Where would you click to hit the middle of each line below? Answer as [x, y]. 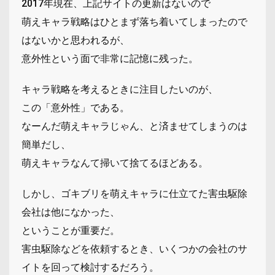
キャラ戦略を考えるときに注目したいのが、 [120, 89]
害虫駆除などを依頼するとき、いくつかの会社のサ [134, 249]
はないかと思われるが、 [76, 40]
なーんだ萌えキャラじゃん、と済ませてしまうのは [134, 126]
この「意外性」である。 [76, 107]
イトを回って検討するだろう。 [90, 267]
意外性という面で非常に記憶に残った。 [110, 58]
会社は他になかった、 [71, 212]
